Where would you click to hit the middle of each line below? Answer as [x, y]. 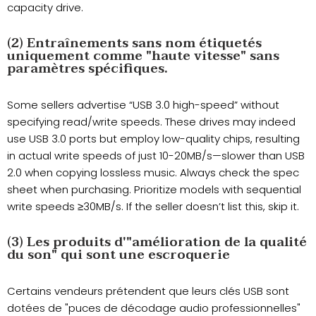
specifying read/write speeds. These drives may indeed [151, 122]
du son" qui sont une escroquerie [119, 255]
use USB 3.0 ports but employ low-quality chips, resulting [153, 139]
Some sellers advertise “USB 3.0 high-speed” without [143, 105]
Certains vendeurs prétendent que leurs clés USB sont [148, 291]
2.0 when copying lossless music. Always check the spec [153, 173]
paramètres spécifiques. [87, 69]
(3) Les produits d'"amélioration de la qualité [157, 243]
